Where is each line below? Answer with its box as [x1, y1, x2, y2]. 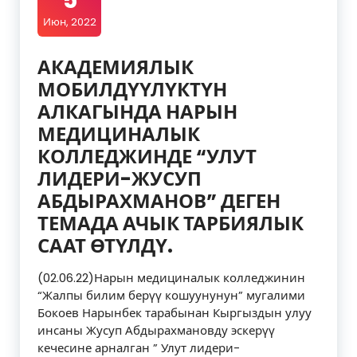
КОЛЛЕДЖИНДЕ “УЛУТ [37, 143, 257, 171]
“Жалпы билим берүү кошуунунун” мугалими [37, 287, 305, 304]
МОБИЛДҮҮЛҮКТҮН [37, 76, 227, 104]
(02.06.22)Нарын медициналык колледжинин [37, 269, 305, 287]
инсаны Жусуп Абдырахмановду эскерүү [37, 322, 275, 339]
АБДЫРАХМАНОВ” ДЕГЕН [37, 188, 280, 215]
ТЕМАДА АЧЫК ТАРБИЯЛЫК [37, 210, 304, 237]
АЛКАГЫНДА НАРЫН [37, 99, 237, 126]
